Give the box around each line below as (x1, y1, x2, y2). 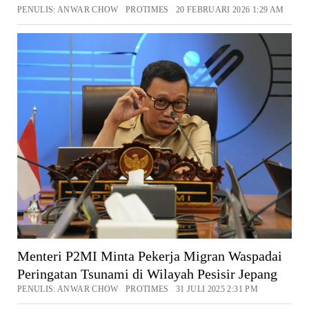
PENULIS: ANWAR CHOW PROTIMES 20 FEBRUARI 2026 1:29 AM (17, 4, 284, 14)
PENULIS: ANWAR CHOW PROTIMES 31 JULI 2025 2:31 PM (17, 284, 258, 295)
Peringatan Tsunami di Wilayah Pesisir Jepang (17, 266, 277, 282)
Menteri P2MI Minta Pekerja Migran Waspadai (17, 248, 282, 264)
